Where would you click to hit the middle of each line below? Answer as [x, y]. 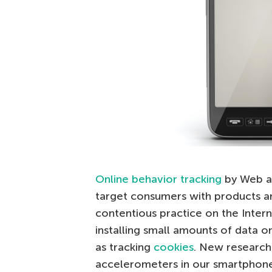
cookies [174, 247]
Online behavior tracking [158, 179]
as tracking [124, 247]
